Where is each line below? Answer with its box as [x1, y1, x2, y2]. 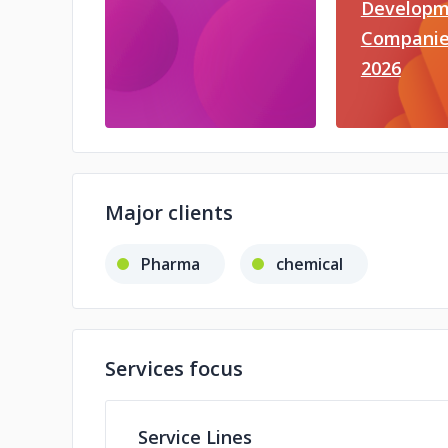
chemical [276, 253, 343, 275]
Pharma [141, 253, 200, 275]
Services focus [105, 355, 243, 382]
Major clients [105, 199, 233, 226]
